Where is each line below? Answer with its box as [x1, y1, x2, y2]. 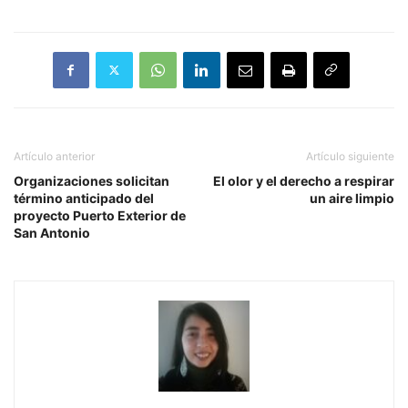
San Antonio [14, 224, 90, 240]
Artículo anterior [14, 148, 95, 163]
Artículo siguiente [306, 148, 394, 163]
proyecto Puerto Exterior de [14, 207, 186, 223]
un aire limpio [310, 189, 394, 206]
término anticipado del [14, 189, 154, 206]
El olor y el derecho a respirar [213, 172, 394, 189]
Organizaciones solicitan [14, 172, 169, 189]
